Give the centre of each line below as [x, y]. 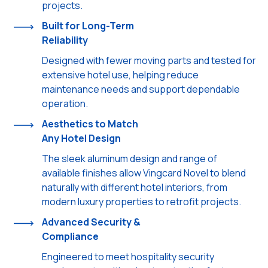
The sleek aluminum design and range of [130, 158]
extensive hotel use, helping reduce [120, 74]
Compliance [70, 236]
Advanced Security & [91, 222]
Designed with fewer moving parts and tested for [149, 60]
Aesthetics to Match [90, 124]
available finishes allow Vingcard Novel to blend [144, 173]
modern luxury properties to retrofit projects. [141, 201]
